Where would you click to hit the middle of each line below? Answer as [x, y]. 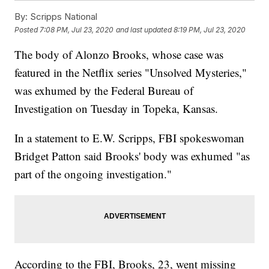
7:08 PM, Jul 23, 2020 [77, 29]
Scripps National [63, 17]
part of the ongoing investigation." [93, 174]
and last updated [144, 29]
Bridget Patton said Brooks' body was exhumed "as [132, 156]
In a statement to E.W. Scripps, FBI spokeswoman [130, 138]
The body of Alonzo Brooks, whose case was [119, 55]
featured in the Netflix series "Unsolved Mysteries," [131, 73]
